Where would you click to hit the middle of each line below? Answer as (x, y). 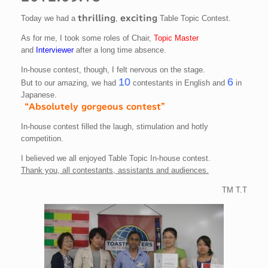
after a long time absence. (120, 50)
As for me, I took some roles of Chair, (87, 38)
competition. (42, 139)
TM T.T (234, 190)
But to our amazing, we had (70, 83)
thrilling (97, 19)
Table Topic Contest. (194, 19)
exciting (139, 19)
